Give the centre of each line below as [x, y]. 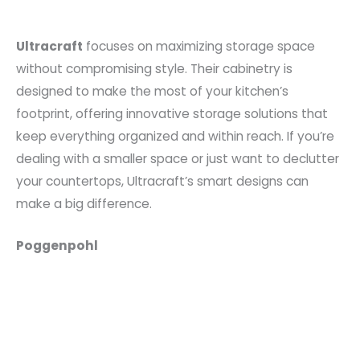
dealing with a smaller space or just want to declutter [178, 158]
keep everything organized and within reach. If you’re [175, 136]
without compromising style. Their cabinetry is [154, 68]
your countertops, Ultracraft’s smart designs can [162, 181]
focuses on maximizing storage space [199, 46]
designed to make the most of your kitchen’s [152, 91]
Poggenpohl [57, 246]
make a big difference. [84, 203]
